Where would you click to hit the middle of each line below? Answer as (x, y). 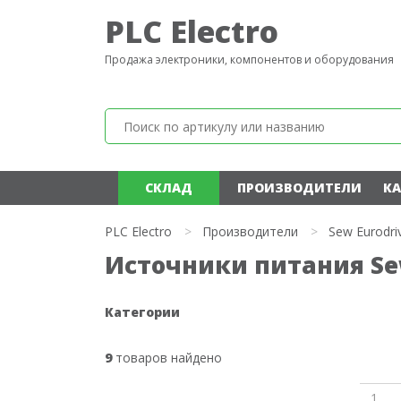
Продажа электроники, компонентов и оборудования (249, 60)
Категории (142, 312)
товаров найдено (167, 358)
